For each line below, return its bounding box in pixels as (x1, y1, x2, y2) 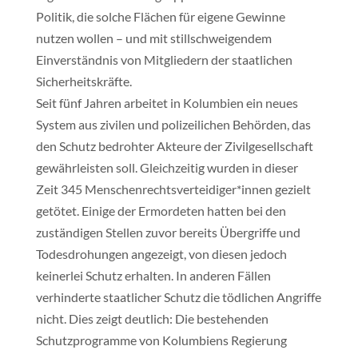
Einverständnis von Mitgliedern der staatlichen (35, 52, 292, 67)
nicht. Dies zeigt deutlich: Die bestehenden (35, 311, 268, 326)
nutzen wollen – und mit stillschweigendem (35, 30, 272, 46)
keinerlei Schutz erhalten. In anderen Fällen (35, 268, 271, 283)
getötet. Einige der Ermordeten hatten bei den (35, 203, 286, 218)
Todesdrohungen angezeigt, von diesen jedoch (35, 246, 287, 261)
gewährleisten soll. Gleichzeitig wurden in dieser (35, 160, 298, 175)
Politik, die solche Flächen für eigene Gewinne (35, 9, 285, 24)
